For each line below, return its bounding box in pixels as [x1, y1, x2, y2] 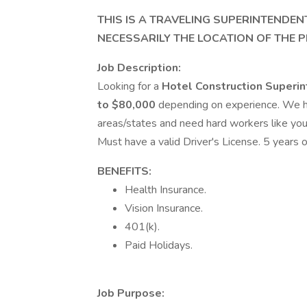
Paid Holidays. [125, 238, 193, 253]
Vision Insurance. [125, 201, 203, 216]
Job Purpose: [97, 286, 164, 301]
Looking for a [97, 79, 162, 94]
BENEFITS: [97, 164, 151, 179]
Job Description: [97, 60, 181, 75]
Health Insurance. [125, 182, 206, 197]
